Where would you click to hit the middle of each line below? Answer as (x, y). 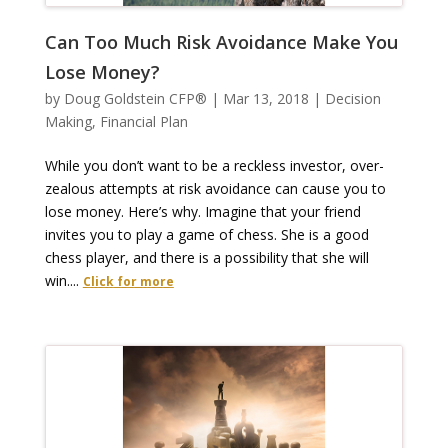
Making (68, 122)
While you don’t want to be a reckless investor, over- (214, 166)
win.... (63, 281)
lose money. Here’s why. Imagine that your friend (202, 212)
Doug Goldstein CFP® (135, 99)
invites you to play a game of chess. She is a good (206, 235)
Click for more (128, 282)
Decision (352, 99)
